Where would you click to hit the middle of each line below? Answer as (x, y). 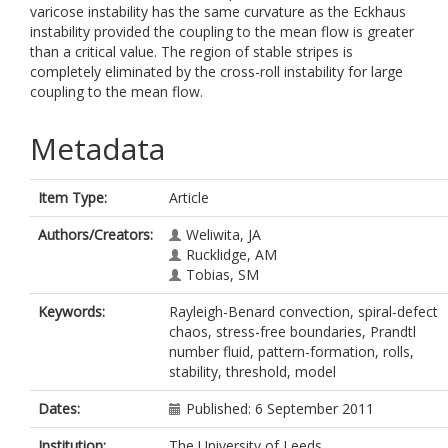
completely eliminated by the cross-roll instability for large (216, 71)
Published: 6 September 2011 (280, 408)
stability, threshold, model (252, 371)
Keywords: (71, 311)
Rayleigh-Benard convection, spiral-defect (303, 311)
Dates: (59, 408)
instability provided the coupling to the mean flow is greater (222, 31)
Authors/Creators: (95, 234)
